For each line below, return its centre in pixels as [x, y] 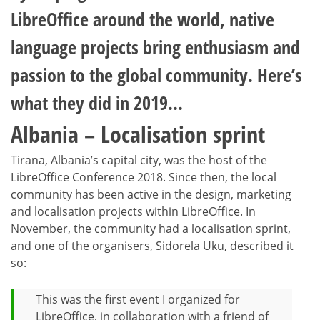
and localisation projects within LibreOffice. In [133, 211]
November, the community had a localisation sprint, [151, 229]
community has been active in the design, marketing [151, 194]
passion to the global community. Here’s [156, 75]
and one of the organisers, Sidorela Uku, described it [152, 246]
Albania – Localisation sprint [138, 134]
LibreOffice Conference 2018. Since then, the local [144, 177]
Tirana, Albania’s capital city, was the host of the [139, 160]
